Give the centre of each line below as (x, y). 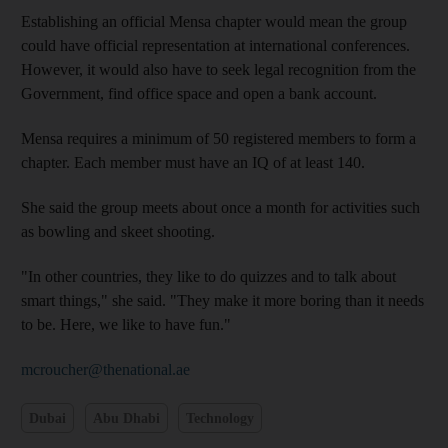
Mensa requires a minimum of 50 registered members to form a (218, 138)
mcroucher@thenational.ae (105, 369)
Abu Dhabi (126, 418)
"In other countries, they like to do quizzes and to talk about (208, 276)
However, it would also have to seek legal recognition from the (218, 69)
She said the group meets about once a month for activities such (220, 207)
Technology (220, 418)
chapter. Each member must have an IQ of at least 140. (193, 162)
